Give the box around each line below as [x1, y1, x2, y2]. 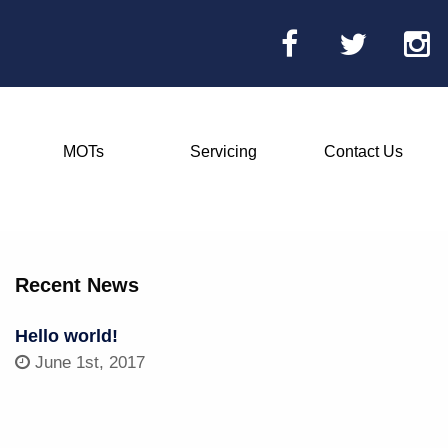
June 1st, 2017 [30, 353, 146, 372]
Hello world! [15, 326, 119, 346]
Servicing [189, 143, 257, 161]
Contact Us [323, 143, 403, 161]
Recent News [15, 274, 140, 296]
